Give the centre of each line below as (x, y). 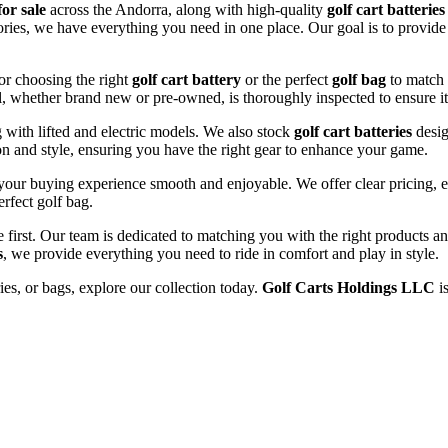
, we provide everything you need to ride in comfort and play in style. (221, 253)
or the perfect (286, 79)
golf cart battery (186, 79)
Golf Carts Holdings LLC (348, 287)
